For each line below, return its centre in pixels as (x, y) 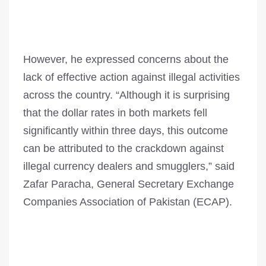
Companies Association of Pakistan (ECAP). (128, 202)
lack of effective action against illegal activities (132, 77)
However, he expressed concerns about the (126, 60)
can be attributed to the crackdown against (123, 149)
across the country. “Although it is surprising (126, 95)
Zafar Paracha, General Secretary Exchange (129, 184)
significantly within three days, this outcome (126, 131)
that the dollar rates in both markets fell (115, 113)
